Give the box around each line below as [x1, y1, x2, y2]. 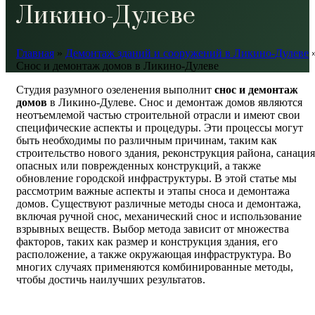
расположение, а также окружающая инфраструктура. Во [16, 247, 291, 260]
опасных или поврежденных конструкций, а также [16, 159, 261, 172]
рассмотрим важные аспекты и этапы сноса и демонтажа [16, 184, 290, 197]
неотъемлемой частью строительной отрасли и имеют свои [16, 108, 300, 121]
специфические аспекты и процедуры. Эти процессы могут [16, 121, 303, 134]
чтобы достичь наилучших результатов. [16, 273, 205, 285]
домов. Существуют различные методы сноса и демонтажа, [16, 197, 301, 210]
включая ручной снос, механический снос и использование [16, 210, 302, 222]
